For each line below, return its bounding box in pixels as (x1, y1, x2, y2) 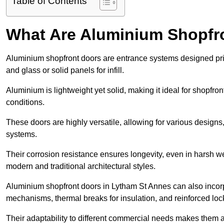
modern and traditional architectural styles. (6, 162, 155, 171)
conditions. (6, 98, 46, 107)
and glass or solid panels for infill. (6, 66, 126, 75)
